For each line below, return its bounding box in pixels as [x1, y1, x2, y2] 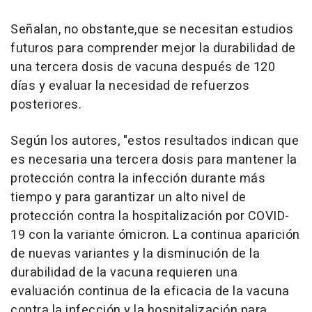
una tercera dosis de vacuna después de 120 [10, 57, 275, 77]
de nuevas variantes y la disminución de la [10, 244, 260, 263]
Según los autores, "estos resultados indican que [10, 131, 299, 150]
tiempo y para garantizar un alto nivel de [10, 187, 247, 207]
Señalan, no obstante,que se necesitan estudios [10, 19, 293, 39]
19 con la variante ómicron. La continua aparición [10, 225, 300, 244]
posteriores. [10, 95, 81, 114]
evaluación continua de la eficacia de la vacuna [10, 281, 290, 301]
